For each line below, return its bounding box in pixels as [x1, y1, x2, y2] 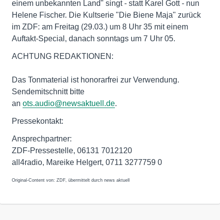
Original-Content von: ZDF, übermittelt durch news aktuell [12, 178, 130, 183]
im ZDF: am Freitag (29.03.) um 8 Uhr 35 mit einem [12, 23, 188, 31]
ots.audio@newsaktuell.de [23, 99, 115, 108]
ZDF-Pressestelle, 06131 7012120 [12, 146, 132, 155]
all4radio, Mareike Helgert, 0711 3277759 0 [12, 158, 162, 166]
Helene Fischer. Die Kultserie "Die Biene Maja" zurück [12, 11, 201, 19]
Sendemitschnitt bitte [12, 87, 84, 96]
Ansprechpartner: [12, 135, 72, 143]
